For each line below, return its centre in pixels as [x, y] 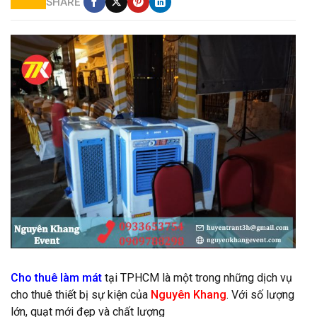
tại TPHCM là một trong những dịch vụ [197, 278]
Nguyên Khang [189, 295]
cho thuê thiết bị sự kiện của [81, 295]
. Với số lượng [260, 295]
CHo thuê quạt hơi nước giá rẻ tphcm [98, 259]
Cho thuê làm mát [56, 278]
